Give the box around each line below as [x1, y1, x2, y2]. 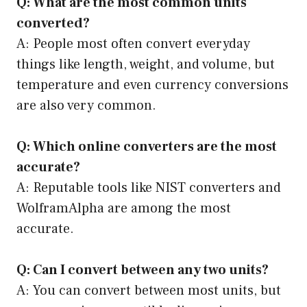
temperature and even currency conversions [16, 75, 288, 94]
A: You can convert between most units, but [16, 281, 281, 299]
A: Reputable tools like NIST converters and [16, 178, 281, 197]
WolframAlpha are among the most [16, 199, 231, 217]
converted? [16, 14, 90, 32]
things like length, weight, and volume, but [16, 55, 275, 73]
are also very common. [16, 96, 156, 114]
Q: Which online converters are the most [16, 137, 277, 156]
